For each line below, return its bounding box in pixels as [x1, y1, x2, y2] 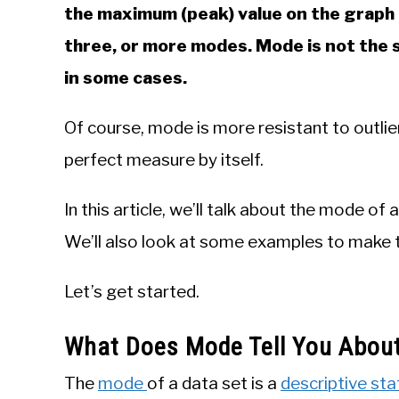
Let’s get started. [64, 281, 199, 302]
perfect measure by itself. [64, 150, 264, 170]
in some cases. [64, 68, 187, 88]
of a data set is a [147, 373, 281, 395]
